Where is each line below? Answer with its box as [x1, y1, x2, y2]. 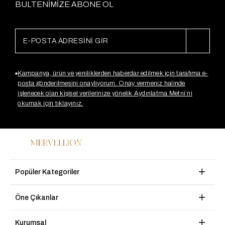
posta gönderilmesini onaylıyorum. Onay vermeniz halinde [18, 80, 185, 87]
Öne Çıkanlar [15, 193, 58, 201]
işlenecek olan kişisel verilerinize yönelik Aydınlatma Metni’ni [18, 90, 192, 97]
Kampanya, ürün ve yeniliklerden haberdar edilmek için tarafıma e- [18, 70, 208, 77]
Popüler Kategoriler [15, 168, 79, 176]
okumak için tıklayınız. [18, 100, 83, 107]
